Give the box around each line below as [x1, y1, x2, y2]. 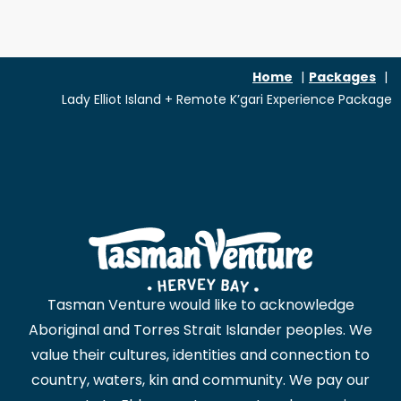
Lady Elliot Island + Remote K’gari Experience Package [62, 90, 392, 109]
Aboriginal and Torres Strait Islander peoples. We [29, 320, 372, 341]
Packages [309, 68, 376, 87]
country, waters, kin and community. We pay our [31, 370, 370, 391]
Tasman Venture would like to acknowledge [47, 294, 354, 316]
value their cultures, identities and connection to [31, 345, 370, 366]
